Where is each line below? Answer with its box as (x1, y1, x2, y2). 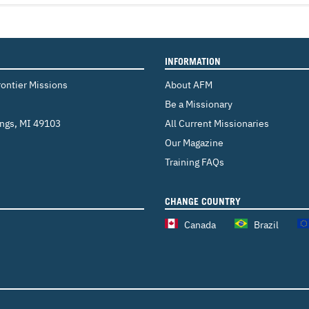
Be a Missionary (165, 97, 232, 111)
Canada (184, 218, 216, 232)
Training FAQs (165, 155, 224, 169)
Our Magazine (165, 136, 223, 150)
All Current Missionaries (165, 117, 269, 130)
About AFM (165, 78, 212, 92)
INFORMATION (165, 55, 221, 68)
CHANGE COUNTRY (165, 195, 241, 208)
